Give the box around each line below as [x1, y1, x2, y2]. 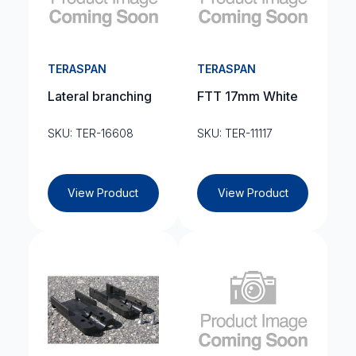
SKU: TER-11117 [197, 126, 273, 140]
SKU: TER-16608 [47, 126, 133, 140]
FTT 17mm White [197, 88, 298, 104]
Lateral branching [47, 88, 152, 104]
